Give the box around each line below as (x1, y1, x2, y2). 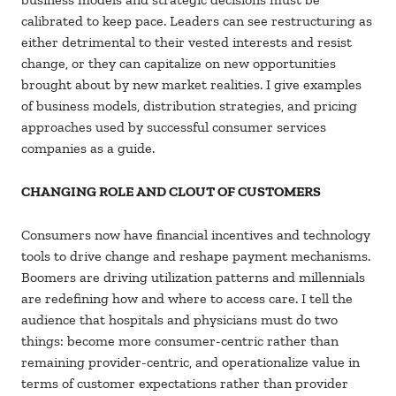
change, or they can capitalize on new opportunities (21, 55, 336, 72)
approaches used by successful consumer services (21, 118, 326, 136)
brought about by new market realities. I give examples (21, 76, 362, 94)
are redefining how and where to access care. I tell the (21, 290, 353, 308)
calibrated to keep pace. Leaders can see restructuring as (21, 12, 372, 30)
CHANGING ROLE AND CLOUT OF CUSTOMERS (21, 183, 321, 201)
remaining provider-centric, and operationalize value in (21, 354, 360, 371)
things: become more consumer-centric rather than (21, 332, 339, 350)
